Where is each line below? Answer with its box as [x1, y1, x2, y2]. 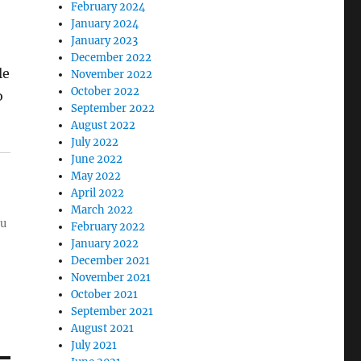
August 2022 [71, 118, 136, 132]
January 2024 [71, 17, 139, 31]
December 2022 [71, 51, 152, 64]
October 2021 [71, 288, 139, 301]
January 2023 [71, 34, 139, 48]
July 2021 [71, 338, 118, 352]
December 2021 [71, 254, 151, 268]
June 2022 [71, 152, 123, 166]
